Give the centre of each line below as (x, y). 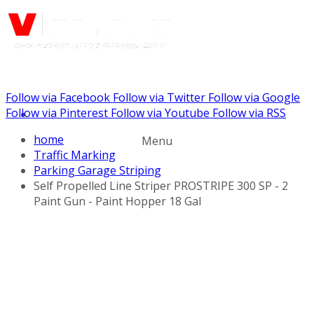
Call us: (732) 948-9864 (106, 113)
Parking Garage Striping (97, 170)
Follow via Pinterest (57, 113)
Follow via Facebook (58, 97)
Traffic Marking (75, 155)
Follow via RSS (249, 113)
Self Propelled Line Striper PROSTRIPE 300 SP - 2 (161, 186)
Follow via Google (254, 97)
